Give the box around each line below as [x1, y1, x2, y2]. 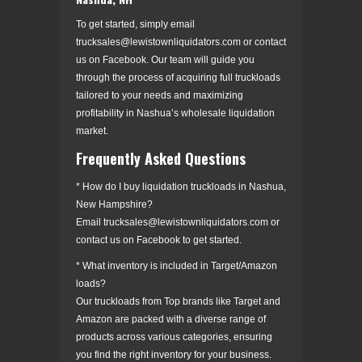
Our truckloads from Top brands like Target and [76, 295, 280, 307]
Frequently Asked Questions [76, 147, 246, 169]
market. [76, 124, 108, 137]
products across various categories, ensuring [76, 330, 272, 343]
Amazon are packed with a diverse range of [76, 313, 266, 325]
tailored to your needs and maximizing [76, 89, 243, 101]
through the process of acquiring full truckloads [76, 71, 280, 83]
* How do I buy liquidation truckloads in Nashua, [76, 180, 286, 192]
